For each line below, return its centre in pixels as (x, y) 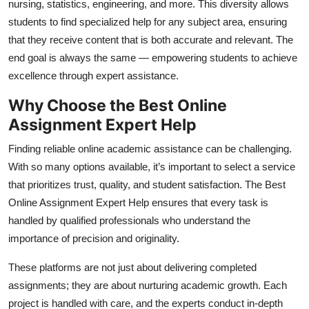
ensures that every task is (209, 202)
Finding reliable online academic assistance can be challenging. (150, 148)
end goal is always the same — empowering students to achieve (153, 57)
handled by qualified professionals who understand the (129, 220)
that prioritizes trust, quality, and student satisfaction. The (137, 184)
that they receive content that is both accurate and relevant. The (151, 39)
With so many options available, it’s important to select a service (152, 166)
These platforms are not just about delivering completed (132, 267)
